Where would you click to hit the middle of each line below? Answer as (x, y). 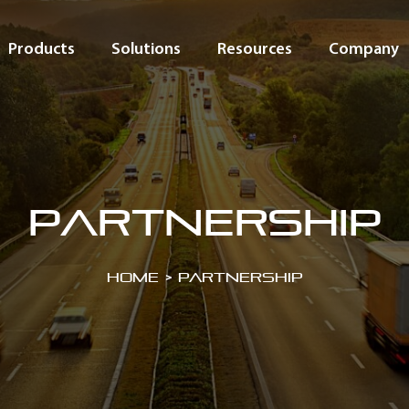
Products (42, 48)
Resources (255, 48)
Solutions (146, 48)
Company (364, 48)
